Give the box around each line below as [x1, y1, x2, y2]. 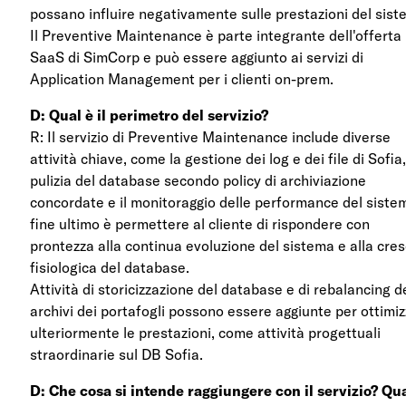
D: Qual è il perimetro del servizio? [30, 105, 269, 124]
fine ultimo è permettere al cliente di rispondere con [30, 214, 371, 233]
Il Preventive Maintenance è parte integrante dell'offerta [30, 25, 402, 44]
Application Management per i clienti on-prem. [30, 69, 334, 88]
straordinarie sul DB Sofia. [30, 344, 204, 363]
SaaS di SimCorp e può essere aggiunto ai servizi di [30, 47, 364, 66]
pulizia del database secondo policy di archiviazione [30, 170, 367, 189]
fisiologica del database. [30, 257, 190, 276]
